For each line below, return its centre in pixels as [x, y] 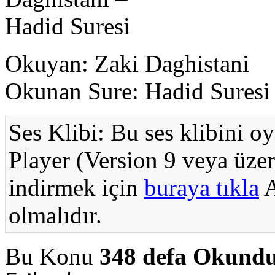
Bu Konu [52, 257]
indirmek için [76, 188]
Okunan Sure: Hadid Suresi [137, 91]
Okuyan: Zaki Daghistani [127, 64]
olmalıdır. [55, 215]
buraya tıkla [202, 188]
